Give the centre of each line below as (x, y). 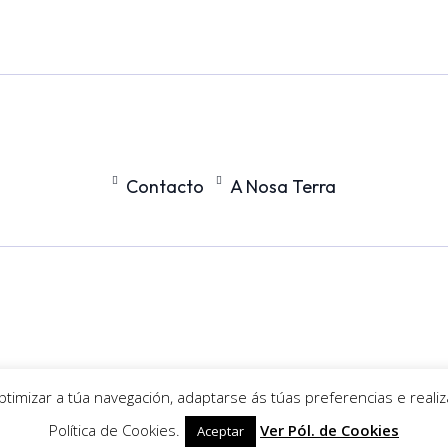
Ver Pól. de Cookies (329, 430)
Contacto (165, 186)
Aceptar (220, 431)
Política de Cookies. (114, 430)
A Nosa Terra (283, 186)
